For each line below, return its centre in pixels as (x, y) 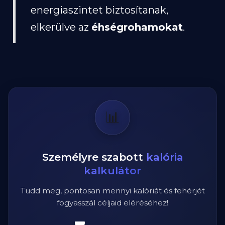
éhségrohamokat (137, 27)
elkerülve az (61, 27)
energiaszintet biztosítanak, (99, 10)
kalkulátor (113, 171)
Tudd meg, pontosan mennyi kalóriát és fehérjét (113, 191)
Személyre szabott (94, 157)
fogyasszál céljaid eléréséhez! (113, 203)
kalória (164, 157)
